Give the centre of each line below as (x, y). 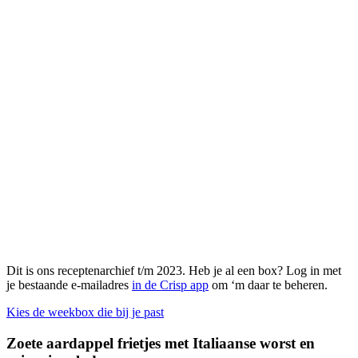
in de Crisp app (170, 285)
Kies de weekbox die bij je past (85, 312)
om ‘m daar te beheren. (268, 285)
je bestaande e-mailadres (69, 285)
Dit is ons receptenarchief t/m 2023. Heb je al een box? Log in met (174, 271)
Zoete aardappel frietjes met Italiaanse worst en (161, 344)
